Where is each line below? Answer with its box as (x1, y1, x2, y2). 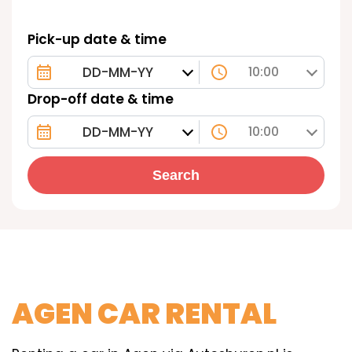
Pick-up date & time (27, 30, 167, 49)
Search (152, 167, 200, 183)
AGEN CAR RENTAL (12, 294, 277, 334)
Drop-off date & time (27, 90, 174, 108)
